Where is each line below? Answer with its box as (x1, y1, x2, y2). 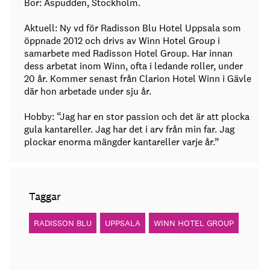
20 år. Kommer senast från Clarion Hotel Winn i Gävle (24, 72, 251, 86)
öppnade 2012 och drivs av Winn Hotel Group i (24, 34, 220, 48)
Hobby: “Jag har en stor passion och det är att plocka (24, 110, 250, 124)
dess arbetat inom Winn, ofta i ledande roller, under (24, 60, 243, 73)
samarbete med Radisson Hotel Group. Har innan (24, 47, 233, 60)
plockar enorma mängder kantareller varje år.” (24, 136, 219, 149)
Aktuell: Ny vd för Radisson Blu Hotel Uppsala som (24, 22, 241, 35)
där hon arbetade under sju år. (24, 85, 151, 98)
